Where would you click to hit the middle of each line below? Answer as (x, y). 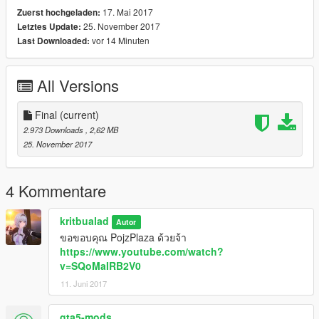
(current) (79, 115)
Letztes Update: (49, 27)
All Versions (78, 85)
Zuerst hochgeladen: (59, 13)
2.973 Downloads (54, 130)
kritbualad (84, 221)
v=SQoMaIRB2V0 (100, 266)
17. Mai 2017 (127, 12)
